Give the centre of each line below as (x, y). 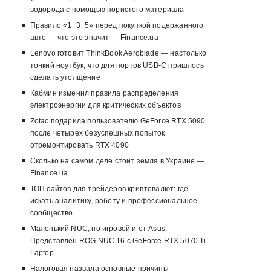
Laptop (42, 253)
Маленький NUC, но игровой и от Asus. (99, 229)
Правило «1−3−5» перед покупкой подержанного (117, 26)
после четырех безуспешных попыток (97, 133)
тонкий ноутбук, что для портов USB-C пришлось (117, 66)
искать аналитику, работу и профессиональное (114, 201)
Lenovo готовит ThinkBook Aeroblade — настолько (118, 54)
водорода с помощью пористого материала (107, 10)
